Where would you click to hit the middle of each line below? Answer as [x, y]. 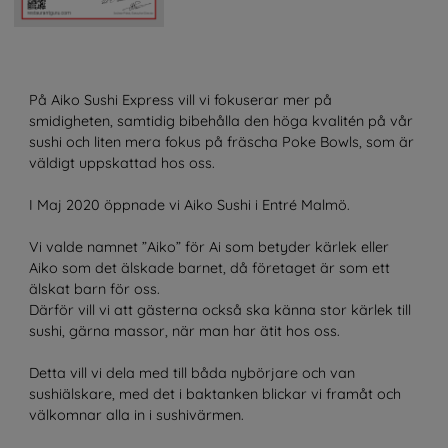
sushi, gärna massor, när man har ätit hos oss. [186, 331]
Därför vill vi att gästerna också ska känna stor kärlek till [219, 310]
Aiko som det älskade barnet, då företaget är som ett [209, 268]
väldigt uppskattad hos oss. [121, 163]
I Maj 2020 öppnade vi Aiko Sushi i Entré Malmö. [189, 205]
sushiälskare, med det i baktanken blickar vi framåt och [214, 394]
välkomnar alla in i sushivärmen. [136, 415]
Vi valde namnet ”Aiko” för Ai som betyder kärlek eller [208, 247]
